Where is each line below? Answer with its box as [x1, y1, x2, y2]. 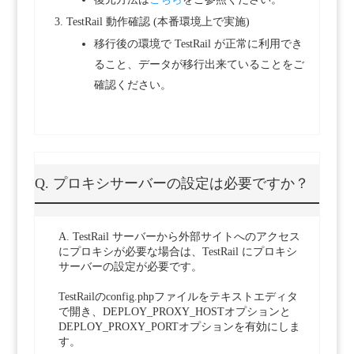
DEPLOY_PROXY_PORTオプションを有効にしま [58, 321, 300, 333]
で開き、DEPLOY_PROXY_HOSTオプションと [58, 306, 291, 318]
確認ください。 [93, 79, 171, 92]
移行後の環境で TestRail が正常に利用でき [93, 38, 303, 51]
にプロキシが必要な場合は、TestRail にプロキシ [58, 246, 297, 258]
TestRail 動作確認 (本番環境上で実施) [66, 16, 250, 28]
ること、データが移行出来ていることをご [93, 58, 304, 71]
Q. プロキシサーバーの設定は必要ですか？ [34, 175, 309, 192]
